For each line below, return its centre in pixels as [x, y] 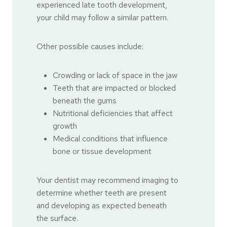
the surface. [57, 218]
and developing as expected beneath [102, 206]
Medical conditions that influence [110, 139]
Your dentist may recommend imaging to [107, 180]
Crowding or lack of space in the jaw [115, 75]
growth [65, 126]
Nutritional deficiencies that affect [113, 113]
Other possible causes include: [90, 47]
